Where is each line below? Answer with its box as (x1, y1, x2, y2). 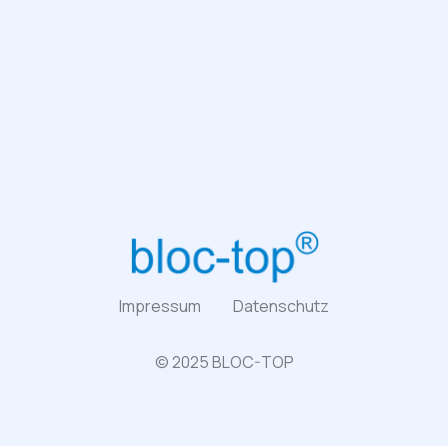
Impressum (119, 294, 201, 317)
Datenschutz (233, 294, 329, 317)
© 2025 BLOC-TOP (154, 350, 294, 373)
